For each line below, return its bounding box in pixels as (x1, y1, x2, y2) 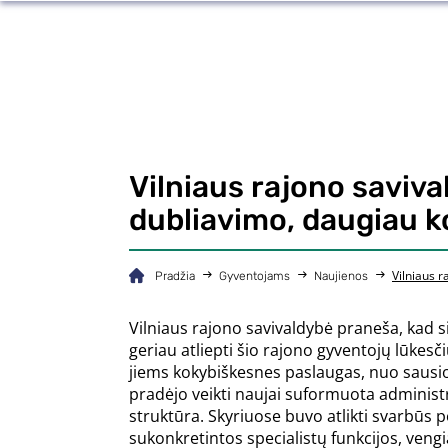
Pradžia (155, 269, 195, 283)
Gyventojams (219, 269, 290, 283)
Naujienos (314, 269, 368, 283)
